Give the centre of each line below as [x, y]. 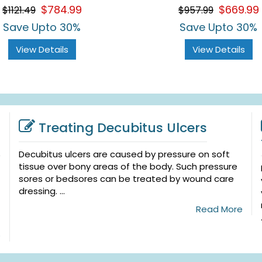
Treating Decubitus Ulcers [123, 127]
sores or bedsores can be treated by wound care [126, 178]
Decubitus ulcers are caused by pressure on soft [124, 154]
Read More [220, 209]
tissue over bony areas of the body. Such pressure [128, 166]
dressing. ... [42, 191]
